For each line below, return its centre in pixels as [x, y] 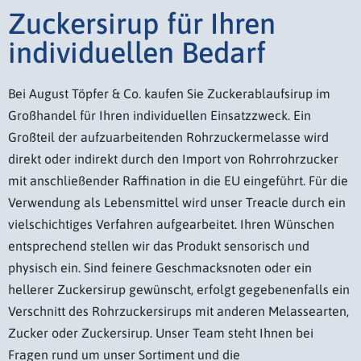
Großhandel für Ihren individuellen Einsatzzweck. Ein [160, 115]
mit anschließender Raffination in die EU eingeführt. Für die [178, 180]
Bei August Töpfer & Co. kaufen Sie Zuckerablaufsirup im [169, 93]
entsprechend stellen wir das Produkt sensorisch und [159, 245]
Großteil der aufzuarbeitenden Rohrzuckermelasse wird [168, 137]
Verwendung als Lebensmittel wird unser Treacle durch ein [177, 202]
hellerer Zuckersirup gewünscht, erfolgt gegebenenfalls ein [179, 289]
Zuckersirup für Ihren [142, 23]
